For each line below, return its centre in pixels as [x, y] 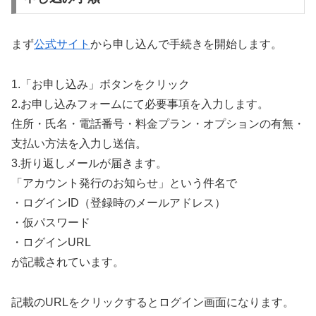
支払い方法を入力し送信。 [79, 143]
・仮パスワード [51, 222]
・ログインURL [51, 242]
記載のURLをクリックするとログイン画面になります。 [153, 302]
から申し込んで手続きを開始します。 [186, 44]
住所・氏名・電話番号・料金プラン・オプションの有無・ [158, 123]
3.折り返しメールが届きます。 [89, 163]
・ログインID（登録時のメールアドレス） [119, 202]
